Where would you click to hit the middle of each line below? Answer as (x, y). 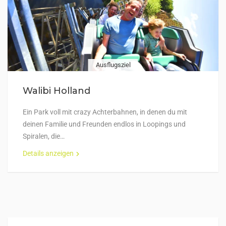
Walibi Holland (56, 91)
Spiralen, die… (44, 136)
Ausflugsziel (113, 65)
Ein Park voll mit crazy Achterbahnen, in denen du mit (105, 112)
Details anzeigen (48, 153)
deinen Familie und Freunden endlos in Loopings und (104, 124)
